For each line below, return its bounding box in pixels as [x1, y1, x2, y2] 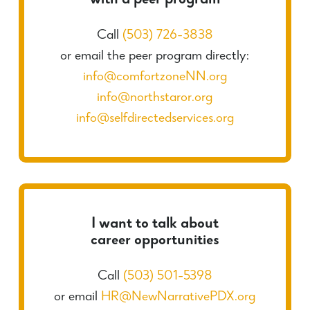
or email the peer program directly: [60, 49, 250, 64]
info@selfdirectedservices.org [75, 111, 234, 126]
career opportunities [90, 234, 219, 250]
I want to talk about [91, 217, 219, 233]
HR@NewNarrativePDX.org [101, 291, 256, 305]
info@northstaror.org [97, 91, 213, 105]
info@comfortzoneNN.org [82, 70, 227, 84]
